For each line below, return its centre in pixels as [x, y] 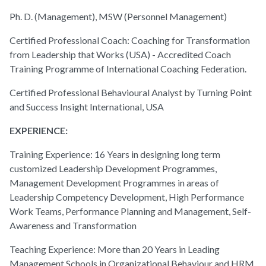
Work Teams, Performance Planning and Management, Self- [130, 211]
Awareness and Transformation [74, 226]
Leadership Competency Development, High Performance [127, 197]
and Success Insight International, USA [88, 107]
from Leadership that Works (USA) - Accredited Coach [120, 55]
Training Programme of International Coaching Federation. [129, 69]
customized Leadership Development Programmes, [113, 169]
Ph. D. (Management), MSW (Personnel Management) [118, 17]
